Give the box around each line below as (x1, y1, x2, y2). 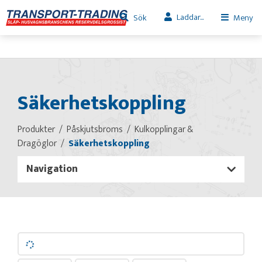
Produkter (18, 122, 55, 137)
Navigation (26, 161, 78, 177)
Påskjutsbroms (67, 122, 123, 137)
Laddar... (177, 10, 204, 25)
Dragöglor (18, 136, 57, 151)
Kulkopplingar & (135, 122, 193, 137)
